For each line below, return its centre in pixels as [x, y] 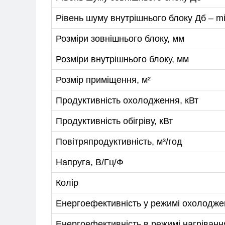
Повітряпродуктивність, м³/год [119, 141]
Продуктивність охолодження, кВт [127, 100]
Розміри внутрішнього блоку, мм [122, 59]
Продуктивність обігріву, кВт [114, 121]
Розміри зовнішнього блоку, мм [120, 38]
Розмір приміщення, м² [103, 80]
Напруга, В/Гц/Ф [90, 162]
